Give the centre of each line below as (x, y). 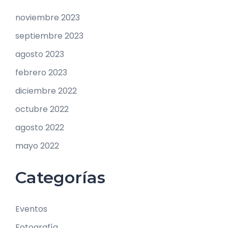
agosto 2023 (40, 54)
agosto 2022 (40, 128)
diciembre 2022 (46, 91)
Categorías (60, 178)
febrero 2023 (41, 73)
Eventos (31, 209)
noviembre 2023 (48, 18)
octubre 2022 (42, 109)
